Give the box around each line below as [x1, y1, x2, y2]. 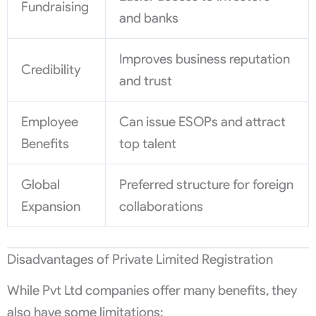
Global [21, 176, 61, 193]
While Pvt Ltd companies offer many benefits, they [7, 282, 297, 299]
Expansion [21, 197, 81, 214]
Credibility [21, 61, 81, 78]
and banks [119, 9, 179, 26]
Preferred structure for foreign [119, 176, 294, 193]
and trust [119, 72, 173, 89]
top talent [119, 135, 177, 152]
